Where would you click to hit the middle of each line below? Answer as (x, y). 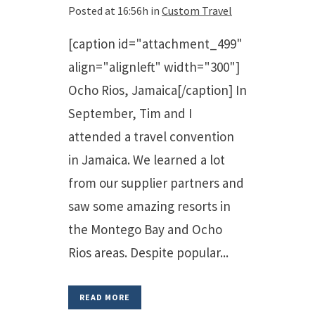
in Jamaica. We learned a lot (147, 160)
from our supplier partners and (156, 183)
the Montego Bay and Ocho (145, 229)
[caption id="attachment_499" (155, 44)
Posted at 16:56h (108, 11)
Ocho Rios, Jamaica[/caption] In (157, 90)
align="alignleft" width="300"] (154, 67)
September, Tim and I (130, 113)
